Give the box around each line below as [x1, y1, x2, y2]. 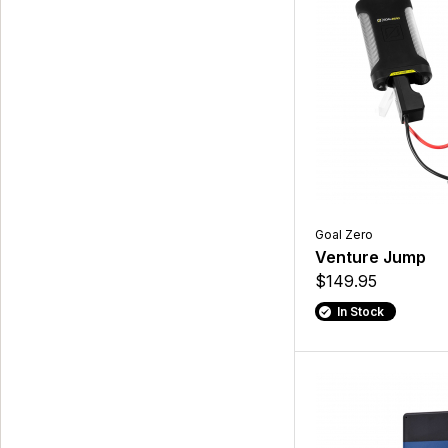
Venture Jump [315, 247, 427, 268]
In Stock [336, 304, 384, 320]
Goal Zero [315, 227, 374, 243]
